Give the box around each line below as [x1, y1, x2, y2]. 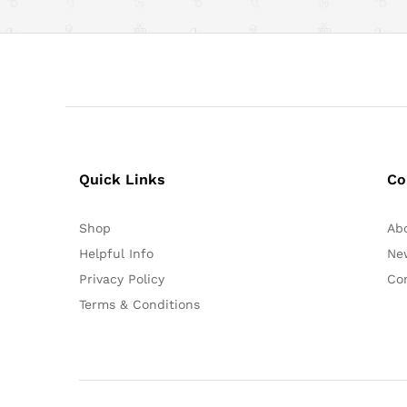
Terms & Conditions [79, 296, 200, 312]
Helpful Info [79, 245, 154, 261]
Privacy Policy [79, 271, 164, 286]
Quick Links [79, 170, 165, 188]
